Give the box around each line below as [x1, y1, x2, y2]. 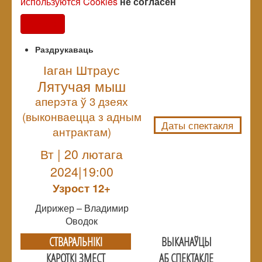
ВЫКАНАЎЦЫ [161, 233, 212, 249]
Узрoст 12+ [53, 180, 111, 196]
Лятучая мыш [37, 75, 126, 96]
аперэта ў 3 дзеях [35, 93, 128, 109]
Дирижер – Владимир [35, 201, 129, 215]
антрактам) [52, 123, 111, 139]
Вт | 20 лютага [40, 144, 123, 163]
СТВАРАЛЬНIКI [49, 233, 102, 249]
